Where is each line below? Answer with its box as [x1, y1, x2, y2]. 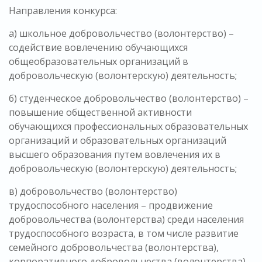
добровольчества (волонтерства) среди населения [9, 213, 244, 226]
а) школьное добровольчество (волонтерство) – [9, 27, 234, 40]
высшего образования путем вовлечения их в [9, 148, 220, 161]
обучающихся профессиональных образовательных [9, 120, 248, 133]
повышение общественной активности [9, 106, 192, 119]
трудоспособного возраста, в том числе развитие [9, 227, 239, 240]
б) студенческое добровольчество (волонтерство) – [9, 92, 249, 105]
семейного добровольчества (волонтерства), [9, 241, 219, 254]
